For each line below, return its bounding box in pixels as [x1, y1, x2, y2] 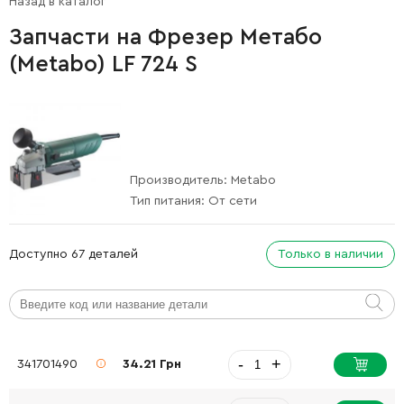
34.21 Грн [123, 358, 182, 371]
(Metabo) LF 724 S [9, 52, 197, 76]
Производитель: [130, 173, 231, 187]
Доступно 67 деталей [9, 247, 138, 261]
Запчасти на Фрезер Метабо [9, 25, 322, 49]
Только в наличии [278, 247, 383, 261]
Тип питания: [130, 194, 208, 207]
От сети [208, 194, 257, 207]
